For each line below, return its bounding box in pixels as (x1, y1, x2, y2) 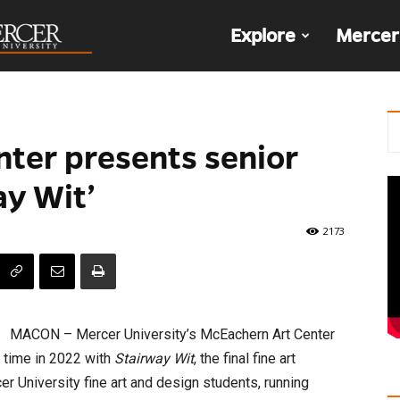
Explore (230, 26, 296, 46)
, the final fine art (194, 350, 296, 367)
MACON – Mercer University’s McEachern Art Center (10, 326, 335, 343)
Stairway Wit (114, 350, 194, 367)
